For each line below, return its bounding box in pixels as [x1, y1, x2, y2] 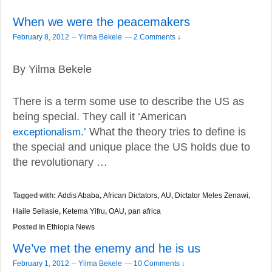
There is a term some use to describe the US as [13, 95, 244, 108]
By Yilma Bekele [13, 63, 92, 76]
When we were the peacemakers [13, 15, 190, 29]
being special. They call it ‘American [13, 110, 186, 123]
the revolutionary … [13, 156, 107, 169]
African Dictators [103, 191, 157, 199]
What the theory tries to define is [86, 126, 246, 138]
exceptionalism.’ [13, 126, 86, 138]
